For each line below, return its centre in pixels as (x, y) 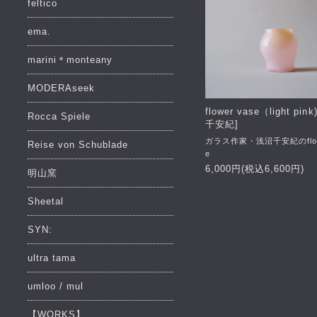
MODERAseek (61, 88)
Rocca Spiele (59, 117)
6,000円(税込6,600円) (255, 169)
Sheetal (46, 202)
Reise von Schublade (78, 145)
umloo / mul (56, 287)
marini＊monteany (70, 60)
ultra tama (52, 258)
